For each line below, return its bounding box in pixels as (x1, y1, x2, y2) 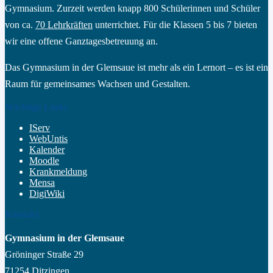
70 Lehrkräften (35, 19, 93, 30)
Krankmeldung (29, 166, 87, 177)
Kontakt (5, 208, 39, 219)
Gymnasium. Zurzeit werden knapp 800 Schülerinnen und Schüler (5, 2, 260, 13)
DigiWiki (29, 188, 65, 199)
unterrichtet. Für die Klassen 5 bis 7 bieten (93, 19, 257, 30)
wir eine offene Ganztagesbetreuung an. (5, 35, 158, 46)
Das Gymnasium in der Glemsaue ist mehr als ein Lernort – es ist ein (5, 62, 268, 73)
